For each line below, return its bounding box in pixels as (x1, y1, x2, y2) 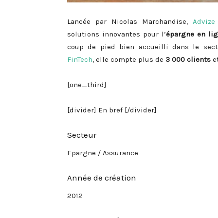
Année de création (67, 173, 136, 182)
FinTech (67, 55, 92, 64)
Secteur (67, 130, 96, 140)
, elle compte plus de (92, 55, 165, 64)
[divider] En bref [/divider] (67, 106, 157, 114)
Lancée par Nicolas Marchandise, (67, 17, 193, 26)
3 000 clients (165, 55, 211, 64)
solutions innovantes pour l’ (67, 30, 166, 38)
